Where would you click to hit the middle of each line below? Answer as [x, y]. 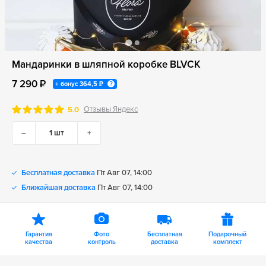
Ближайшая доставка [58, 188]
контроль [102, 242]
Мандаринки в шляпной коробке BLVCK [106, 64]
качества [39, 242]
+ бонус [67, 84]
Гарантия [39, 234]
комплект [227, 242]
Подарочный [227, 234]
